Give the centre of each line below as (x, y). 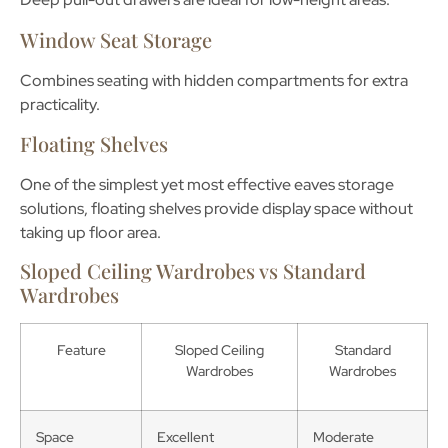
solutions (52, 208)
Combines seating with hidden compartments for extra (214, 80)
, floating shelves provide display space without (248, 208)
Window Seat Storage (116, 39)
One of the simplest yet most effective (157, 184)
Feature (81, 350)
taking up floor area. (90, 232)
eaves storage (344, 184)
